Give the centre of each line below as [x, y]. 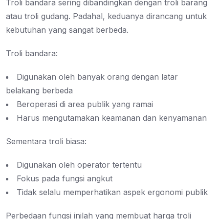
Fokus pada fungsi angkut [65, 179]
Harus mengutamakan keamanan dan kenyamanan [112, 118]
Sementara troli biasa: [46, 142]
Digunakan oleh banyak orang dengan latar [97, 77]
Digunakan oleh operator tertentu [79, 165]
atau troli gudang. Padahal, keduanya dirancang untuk [106, 16]
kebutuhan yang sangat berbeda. [67, 30]
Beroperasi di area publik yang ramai [85, 104]
